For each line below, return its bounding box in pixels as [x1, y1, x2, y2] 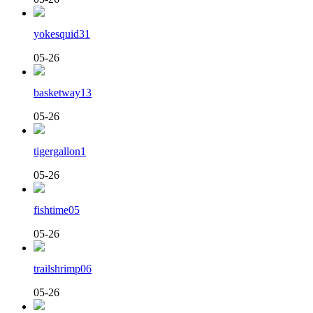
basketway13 [34, 86, 92, 99]
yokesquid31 [34, 27, 90, 40]
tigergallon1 [34, 145, 86, 157]
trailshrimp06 [34, 262, 92, 275]
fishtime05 [34, 203, 80, 216]
